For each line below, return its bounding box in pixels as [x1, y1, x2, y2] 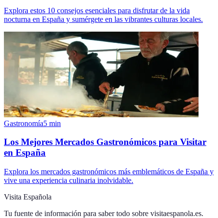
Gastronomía [4, 119, 43, 127]
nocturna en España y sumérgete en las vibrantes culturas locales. [4, 15, 203, 23]
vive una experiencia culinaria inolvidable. [4, 176, 133, 185]
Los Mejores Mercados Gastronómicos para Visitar [4, 137, 206, 147]
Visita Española [4, 193, 52, 201]
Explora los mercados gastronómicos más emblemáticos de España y [4, 167, 214, 176]
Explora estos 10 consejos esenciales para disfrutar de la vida [4, 6, 190, 15]
